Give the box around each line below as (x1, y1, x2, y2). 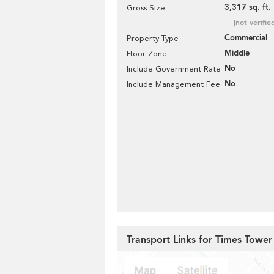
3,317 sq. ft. (224, 2, 271, 13)
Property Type (127, 34, 179, 43)
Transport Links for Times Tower (127, 233, 272, 246)
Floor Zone (127, 49, 167, 58)
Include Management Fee (127, 80, 220, 89)
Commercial (224, 32, 267, 43)
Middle (224, 48, 250, 59)
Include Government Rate (127, 64, 221, 73)
